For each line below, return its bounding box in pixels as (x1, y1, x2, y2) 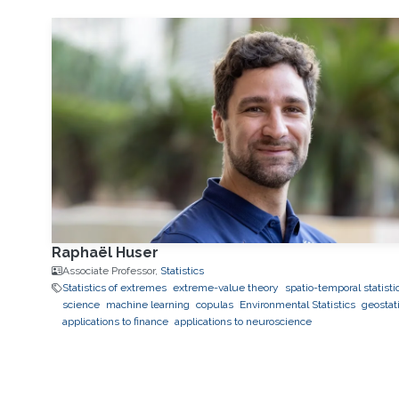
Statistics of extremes (61, 281, 167, 295)
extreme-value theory (172, 281, 279, 295)
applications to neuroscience (174, 315, 312, 329)
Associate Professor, (61, 265, 160, 278)
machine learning (105, 298, 190, 312)
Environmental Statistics (239, 298, 355, 312)
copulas (195, 298, 233, 312)
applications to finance (61, 315, 168, 329)
